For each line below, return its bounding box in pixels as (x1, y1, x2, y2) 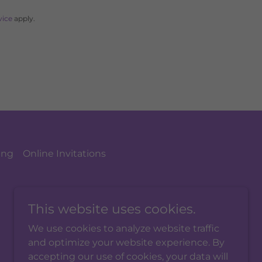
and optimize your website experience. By (28, 237, 225, 248)
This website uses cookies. (28, 201, 196, 217)
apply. (12, 14, 35, 23)
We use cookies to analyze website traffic (28, 223, 219, 234)
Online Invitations (23, 148, 106, 159)
